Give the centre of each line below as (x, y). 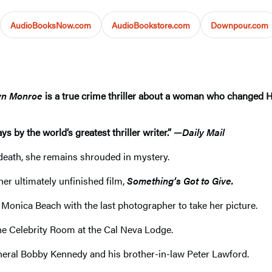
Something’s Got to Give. (180, 180)
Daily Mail (203, 132)
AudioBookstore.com (151, 25)
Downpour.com (240, 25)
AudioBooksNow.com (51, 25)
